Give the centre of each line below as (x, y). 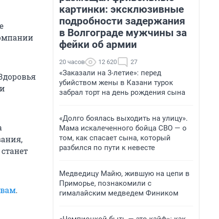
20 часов (72, 62)
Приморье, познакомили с (105, 183)
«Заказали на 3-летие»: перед (110, 73)
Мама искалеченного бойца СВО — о (123, 128)
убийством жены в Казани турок (116, 83)
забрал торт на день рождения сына (122, 92)
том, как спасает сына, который (115, 138)
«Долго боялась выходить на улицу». (123, 118)
